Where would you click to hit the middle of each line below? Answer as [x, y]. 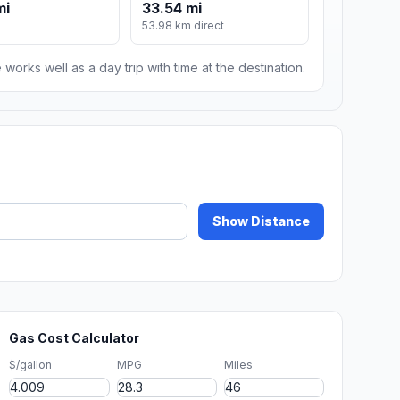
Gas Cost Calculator [75, 338]
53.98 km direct [183, 26]
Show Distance [261, 221]
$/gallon [31, 365]
